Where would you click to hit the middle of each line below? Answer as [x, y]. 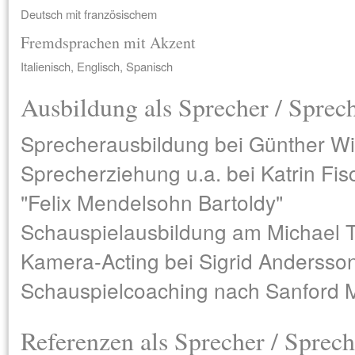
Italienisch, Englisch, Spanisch [97, 66]
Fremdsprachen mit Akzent [108, 42]
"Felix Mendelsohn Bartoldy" [152, 202]
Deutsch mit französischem [89, 14]
